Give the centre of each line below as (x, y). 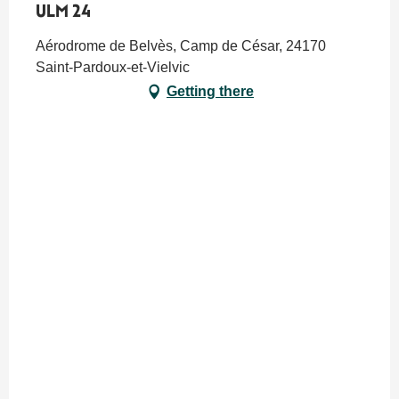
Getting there (210, 91)
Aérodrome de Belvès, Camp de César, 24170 (181, 45)
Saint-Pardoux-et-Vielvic (113, 67)
